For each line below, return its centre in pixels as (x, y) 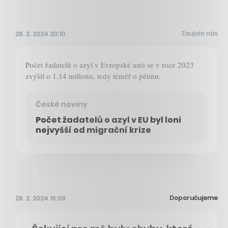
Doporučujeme (194, 197)
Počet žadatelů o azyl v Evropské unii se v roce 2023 (110, 64)
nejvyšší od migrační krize (93, 130)
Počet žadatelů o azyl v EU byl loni (108, 120)
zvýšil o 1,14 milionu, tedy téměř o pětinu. (93, 76)
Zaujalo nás (199, 33)
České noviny (62, 104)
